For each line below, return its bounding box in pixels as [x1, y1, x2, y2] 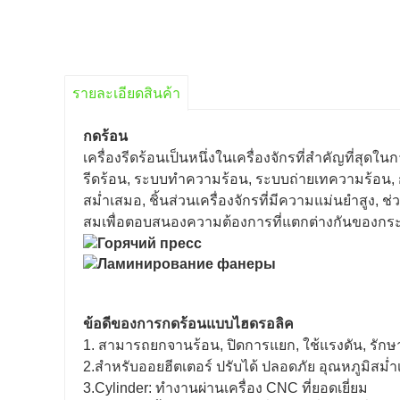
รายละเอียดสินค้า [72, 86, 180, 101]
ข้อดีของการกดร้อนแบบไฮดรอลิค [83, 315, 294, 331]
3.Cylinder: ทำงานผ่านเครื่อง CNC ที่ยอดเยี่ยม [83, 379, 368, 396]
